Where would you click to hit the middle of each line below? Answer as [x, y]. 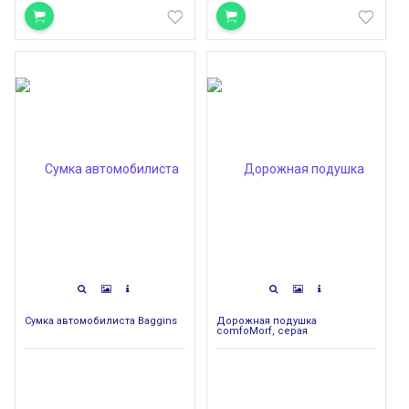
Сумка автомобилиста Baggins [101, 320]
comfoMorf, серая [262, 330]
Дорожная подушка [266, 320]
